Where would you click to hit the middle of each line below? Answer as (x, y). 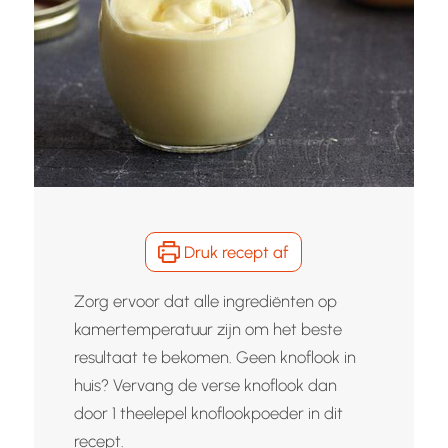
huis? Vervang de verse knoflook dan (205, 384)
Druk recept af (234, 251)
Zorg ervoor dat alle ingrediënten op (205, 300)
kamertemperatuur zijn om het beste (207, 328)
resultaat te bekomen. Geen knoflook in (214, 356)
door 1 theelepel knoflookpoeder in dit (208, 412)
